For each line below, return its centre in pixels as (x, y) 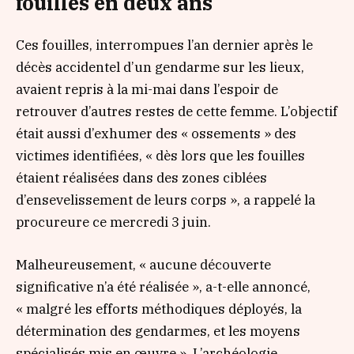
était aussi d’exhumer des (98, 133)
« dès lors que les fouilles (225, 155)
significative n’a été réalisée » (107, 286)
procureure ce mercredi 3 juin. (113, 222)
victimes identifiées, (81, 155)
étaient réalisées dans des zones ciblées (141, 177)
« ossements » (226, 133)
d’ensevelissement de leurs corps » (126, 200)
